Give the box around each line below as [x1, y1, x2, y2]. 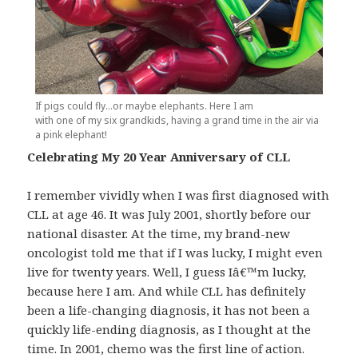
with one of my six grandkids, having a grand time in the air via [35, 113, 319, 128]
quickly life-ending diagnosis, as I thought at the [27, 321, 312, 338]
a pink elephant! [35, 128, 107, 142]
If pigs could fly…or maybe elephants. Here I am [35, 99, 253, 113]
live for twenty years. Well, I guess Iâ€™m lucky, [27, 264, 307, 280]
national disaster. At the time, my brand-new [27, 225, 291, 242]
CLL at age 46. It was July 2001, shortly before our [27, 206, 312, 223]
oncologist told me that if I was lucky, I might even [27, 245, 324, 261]
